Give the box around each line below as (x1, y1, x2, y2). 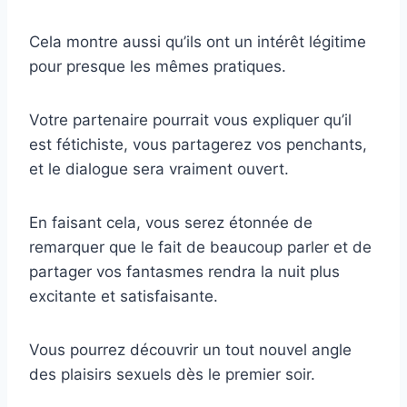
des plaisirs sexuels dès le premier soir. (29, 364, 315, 383)
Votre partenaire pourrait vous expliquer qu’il (29, 110, 352, 129)
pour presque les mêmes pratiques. (29, 56, 286, 75)
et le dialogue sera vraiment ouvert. (29, 159, 289, 178)
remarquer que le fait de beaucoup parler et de (29, 237, 372, 256)
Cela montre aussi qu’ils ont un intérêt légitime (29, 32, 366, 51)
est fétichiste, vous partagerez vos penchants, (29, 134, 367, 154)
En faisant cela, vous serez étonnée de (29, 213, 313, 232)
